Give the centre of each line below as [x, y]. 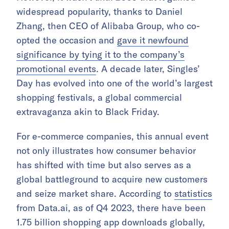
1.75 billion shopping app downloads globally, [111, 222]
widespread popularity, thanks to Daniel [99, 12]
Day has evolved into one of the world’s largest [114, 83]
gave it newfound [153, 40]
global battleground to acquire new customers [112, 179]
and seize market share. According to [95, 193]
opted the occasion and [67, 40]
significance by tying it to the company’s [100, 54]
